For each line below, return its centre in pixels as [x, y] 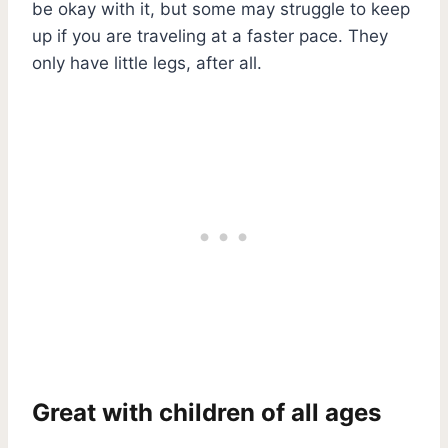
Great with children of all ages [206, 412]
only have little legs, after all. [149, 62]
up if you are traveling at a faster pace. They [210, 35]
